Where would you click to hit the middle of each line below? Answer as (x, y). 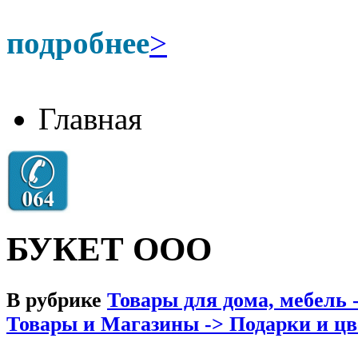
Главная (90, 119)
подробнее (78, 43)
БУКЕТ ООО (109, 249)
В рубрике (57, 300)
